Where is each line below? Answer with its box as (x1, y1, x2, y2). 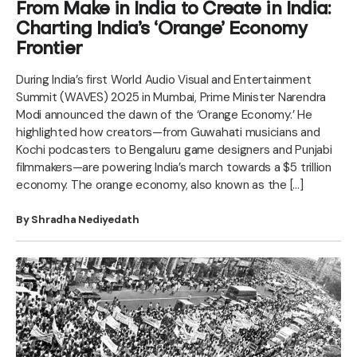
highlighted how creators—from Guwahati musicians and (16, 124, 320, 140)
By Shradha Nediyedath (16, 212, 139, 226)
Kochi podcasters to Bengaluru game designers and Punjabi (16, 141, 332, 158)
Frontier (16, 41, 82, 58)
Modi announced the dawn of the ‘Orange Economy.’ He (16, 106, 312, 123)
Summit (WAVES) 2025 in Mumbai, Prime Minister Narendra (16, 88, 327, 105)
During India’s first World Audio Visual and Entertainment (16, 71, 312, 88)
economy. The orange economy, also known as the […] (16, 176, 304, 193)
